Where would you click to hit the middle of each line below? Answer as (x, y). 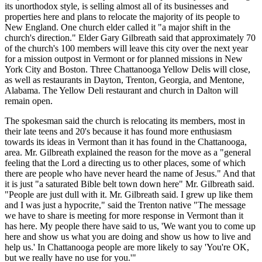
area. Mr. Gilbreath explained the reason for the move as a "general (128, 152)
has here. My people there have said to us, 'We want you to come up (130, 226)
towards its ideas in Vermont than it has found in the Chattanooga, (126, 142)
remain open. (29, 101)
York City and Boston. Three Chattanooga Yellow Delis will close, (127, 69)
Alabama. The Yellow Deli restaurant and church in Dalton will (121, 90)
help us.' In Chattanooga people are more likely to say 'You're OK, (127, 247)
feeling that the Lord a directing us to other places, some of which (125, 163)
